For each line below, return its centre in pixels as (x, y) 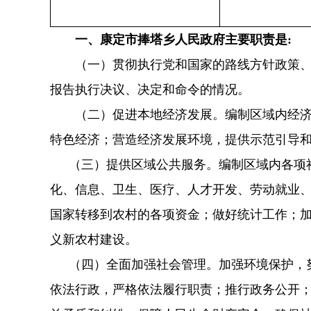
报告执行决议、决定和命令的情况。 (150, 89)
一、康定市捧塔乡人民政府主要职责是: (171, 39)
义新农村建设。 (94, 239)
